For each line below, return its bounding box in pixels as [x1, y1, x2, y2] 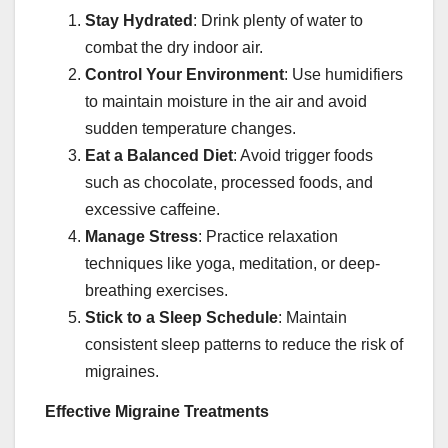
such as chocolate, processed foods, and [85, 174, 373, 192]
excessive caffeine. [85, 201, 220, 219]
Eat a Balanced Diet [85, 147, 233, 165]
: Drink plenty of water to [193, 12, 363, 30]
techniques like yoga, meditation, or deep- [85, 255, 380, 273]
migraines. [85, 363, 159, 381]
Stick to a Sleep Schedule [85, 309, 278, 327]
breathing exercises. [85, 282, 228, 300]
